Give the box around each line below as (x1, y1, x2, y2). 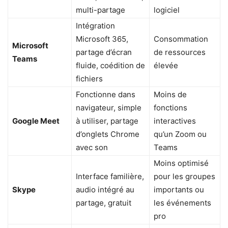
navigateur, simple (76, 103, 141, 113)
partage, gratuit (76, 198, 131, 208)
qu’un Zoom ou (154, 129, 207, 139)
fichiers (76, 74, 103, 84)
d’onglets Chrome (76, 129, 139, 139)
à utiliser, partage (76, 116, 138, 126)
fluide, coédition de (76, 61, 145, 71)
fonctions (154, 103, 187, 113)
